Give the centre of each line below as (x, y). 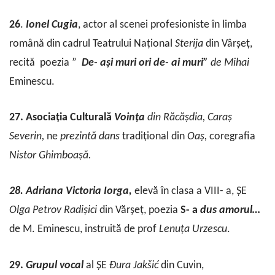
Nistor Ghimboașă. (52, 156)
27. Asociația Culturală (62, 118)
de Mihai (230, 63)
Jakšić (147, 265)
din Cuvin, (182, 265)
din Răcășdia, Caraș (190, 118)
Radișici (80, 211)
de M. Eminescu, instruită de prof (84, 230)
